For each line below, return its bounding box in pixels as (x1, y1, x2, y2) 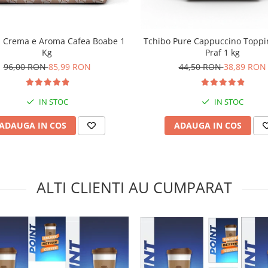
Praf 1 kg (205, 47, 240, 59)
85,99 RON (48, 61, 91, 73)
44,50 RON (178, 61, 224, 73)
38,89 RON (223, 61, 266, 73)
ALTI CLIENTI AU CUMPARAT (36, 177, 232, 198)
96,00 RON (3, 61, 48, 73)
